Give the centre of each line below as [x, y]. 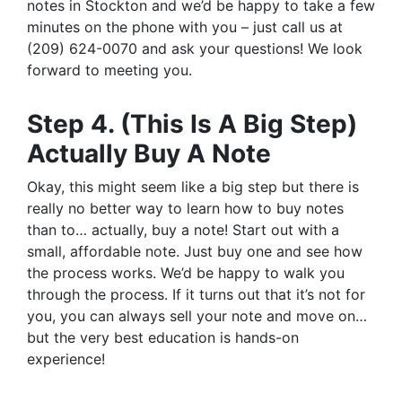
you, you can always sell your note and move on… [197, 316]
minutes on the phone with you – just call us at [185, 27]
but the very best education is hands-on [163, 338]
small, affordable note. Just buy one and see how [195, 252]
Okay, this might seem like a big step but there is [193, 187]
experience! [66, 359]
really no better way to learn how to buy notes [185, 209]
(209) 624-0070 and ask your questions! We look [195, 49]
